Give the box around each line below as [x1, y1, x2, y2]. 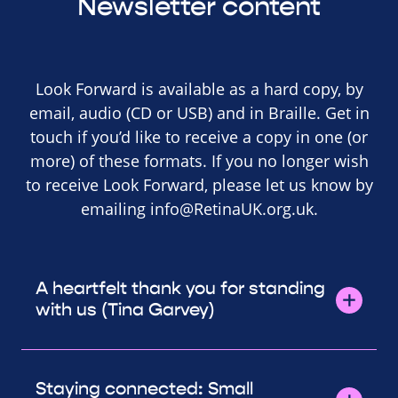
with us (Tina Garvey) [36, 298, 215, 321]
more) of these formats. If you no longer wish [29, 149, 369, 171]
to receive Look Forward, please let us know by [25, 173, 373, 195]
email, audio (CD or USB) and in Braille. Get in [28, 101, 370, 123]
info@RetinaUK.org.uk [149, 197, 314, 219]
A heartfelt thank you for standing [36, 276, 325, 299]
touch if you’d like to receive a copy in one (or [30, 125, 368, 147]
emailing [80, 197, 150, 219]
